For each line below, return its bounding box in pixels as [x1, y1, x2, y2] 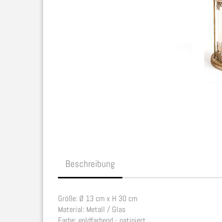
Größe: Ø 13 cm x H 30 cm [58, 193, 137, 204]
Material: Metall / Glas [58, 204, 125, 215]
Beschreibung [65, 158, 115, 170]
